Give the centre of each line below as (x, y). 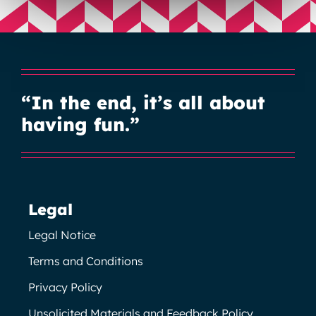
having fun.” (80, 124)
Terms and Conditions (85, 261)
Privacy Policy (65, 287)
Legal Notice (62, 235)
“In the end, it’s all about (143, 102)
